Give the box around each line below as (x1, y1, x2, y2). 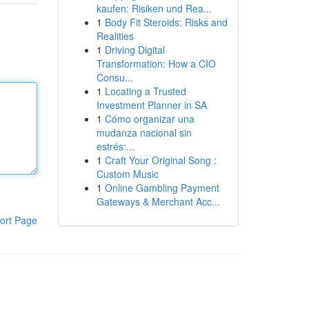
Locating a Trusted (104, 84, 186, 98)
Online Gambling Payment (104, 181, 219, 195)
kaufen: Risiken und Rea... (96, 1, 212, 15)
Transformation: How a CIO (96, 57, 216, 70)
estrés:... (96, 139, 134, 153)
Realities (96, 29, 134, 43)
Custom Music (96, 167, 159, 181)
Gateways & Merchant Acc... (96, 195, 220, 208)
